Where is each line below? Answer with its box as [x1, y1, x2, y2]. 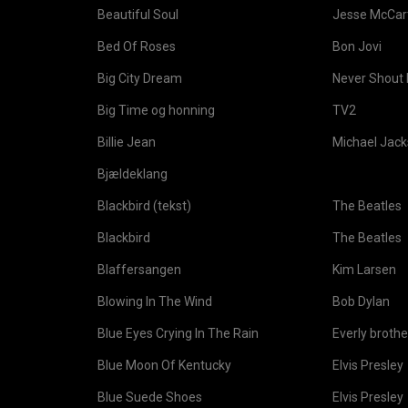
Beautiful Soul [97, 7, 178, 22]
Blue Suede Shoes [97, 390, 202, 404]
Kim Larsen [332, 262, 396, 277]
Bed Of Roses [97, 39, 176, 54]
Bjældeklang [97, 167, 168, 181]
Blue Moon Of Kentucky [97, 358, 231, 372]
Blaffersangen [97, 262, 181, 277]
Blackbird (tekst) [97, 199, 191, 213]
